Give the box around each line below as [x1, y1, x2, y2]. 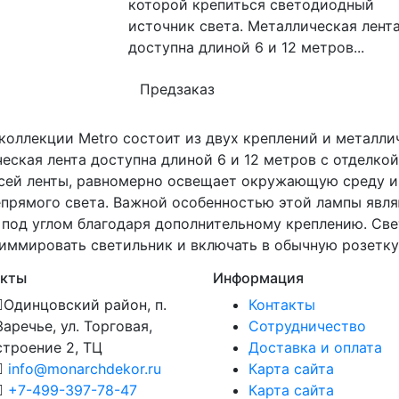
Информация [213, 269, 304, 287]
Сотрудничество [248, 317, 366, 335]
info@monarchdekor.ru [8, 360, 161, 378]
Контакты [248, 296, 315, 313]
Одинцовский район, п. [4, 296, 167, 313]
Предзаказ [140, 80, 215, 98]
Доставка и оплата [248, 338, 382, 356]
